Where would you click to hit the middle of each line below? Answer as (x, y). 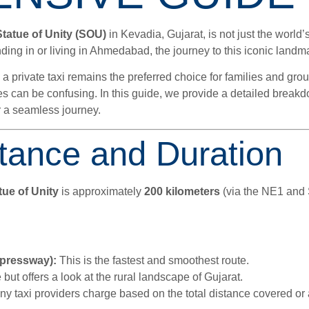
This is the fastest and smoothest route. (153, 261)
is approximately (101, 191)
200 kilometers (182, 191)
